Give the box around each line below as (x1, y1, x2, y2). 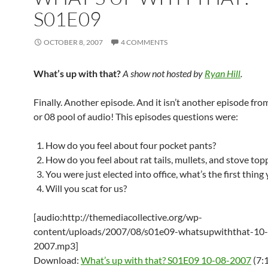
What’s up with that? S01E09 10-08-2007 (81, 254, 251, 266)
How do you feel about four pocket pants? (45, 139, 216, 151)
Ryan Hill (205, 68, 240, 79)
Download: (33, 254, 81, 266)
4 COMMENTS (121, 38, 167, 47)
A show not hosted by (123, 68, 205, 79)
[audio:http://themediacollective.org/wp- (33, 211, 202, 223)
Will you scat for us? (45, 182, 127, 194)
